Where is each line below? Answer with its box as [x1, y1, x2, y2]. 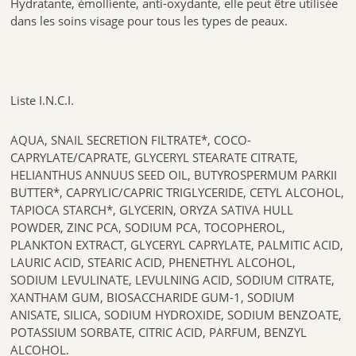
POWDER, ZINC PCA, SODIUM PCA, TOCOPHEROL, [10, 219, 289, 236]
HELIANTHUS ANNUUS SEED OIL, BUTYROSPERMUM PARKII [10, 167, 338, 184]
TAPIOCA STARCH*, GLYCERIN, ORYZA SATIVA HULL [10, 202, 294, 219]
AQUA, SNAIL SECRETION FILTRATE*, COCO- [10, 132, 252, 149]
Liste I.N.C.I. [10, 92, 75, 109]
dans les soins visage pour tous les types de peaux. [10, 13, 288, 29]
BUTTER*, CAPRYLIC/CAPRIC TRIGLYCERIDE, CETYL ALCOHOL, [10, 184, 345, 201]
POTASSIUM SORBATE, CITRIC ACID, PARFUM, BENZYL [10, 324, 308, 341]
